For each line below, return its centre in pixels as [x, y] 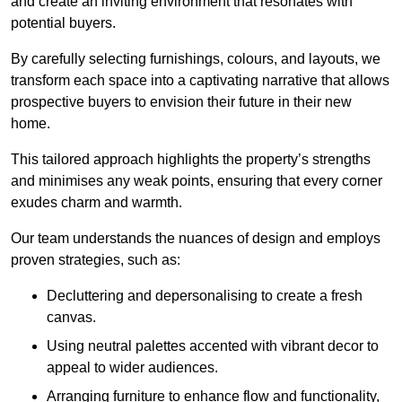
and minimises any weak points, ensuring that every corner [197, 180]
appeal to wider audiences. [132, 367]
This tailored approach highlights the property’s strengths [191, 159]
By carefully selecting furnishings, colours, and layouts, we [196, 58]
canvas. [71, 317]
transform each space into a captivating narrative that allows [200, 80]
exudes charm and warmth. [96, 202]
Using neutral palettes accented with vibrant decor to [213, 345]
